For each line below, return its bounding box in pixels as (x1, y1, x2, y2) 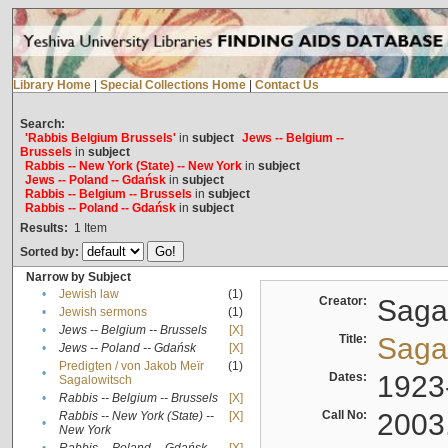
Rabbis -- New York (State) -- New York (24, 159, 242, 174)
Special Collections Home (99, 78, 246, 93)
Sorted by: (19, 245, 82, 260)
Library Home (12, 78, 91, 93)
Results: (19, 221, 68, 236)
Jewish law (58, 287, 119, 302)
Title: (338, 332, 373, 347)
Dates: (328, 370, 373, 385)
